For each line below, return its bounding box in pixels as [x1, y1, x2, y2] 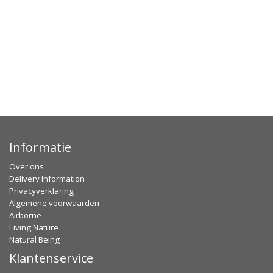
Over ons [9, 161, 44, 172]
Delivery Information [9, 173, 85, 184]
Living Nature [9, 222, 58, 233]
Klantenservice [9, 250, 93, 266]
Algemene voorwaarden [9, 197, 99, 208]
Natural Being [9, 234, 60, 245]
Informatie [9, 139, 71, 155]
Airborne [9, 210, 41, 221]
